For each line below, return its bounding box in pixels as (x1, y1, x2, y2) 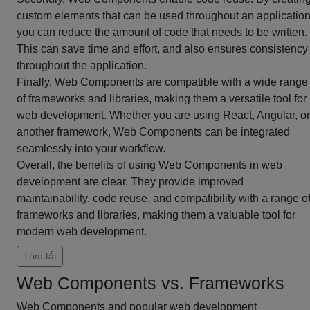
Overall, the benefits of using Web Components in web (17, 159, 282, 171)
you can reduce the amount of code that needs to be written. (17, 26, 307, 38)
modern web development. (17, 226, 147, 237)
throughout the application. (17, 60, 147, 71)
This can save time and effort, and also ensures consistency (17, 43, 308, 55)
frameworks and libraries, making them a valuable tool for (17, 209, 295, 221)
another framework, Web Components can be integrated (17, 126, 290, 138)
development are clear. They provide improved (17, 176, 244, 188)
